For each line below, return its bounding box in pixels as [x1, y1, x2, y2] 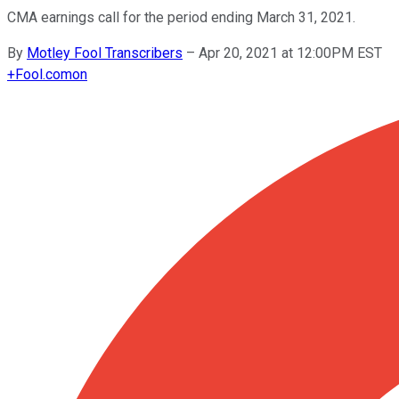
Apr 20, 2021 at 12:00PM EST [199, 44, 382, 61]
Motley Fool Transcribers [27, 44, 183, 61]
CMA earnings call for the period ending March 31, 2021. [7, 8, 355, 26]
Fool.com [15, 65, 72, 83]
